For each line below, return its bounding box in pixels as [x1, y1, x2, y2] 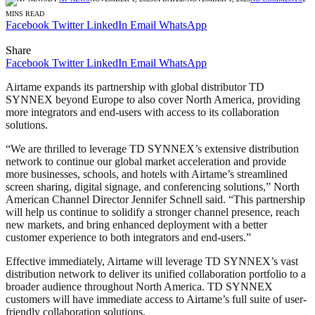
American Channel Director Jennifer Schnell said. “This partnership [6, 193, 305, 205]
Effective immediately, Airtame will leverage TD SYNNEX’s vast [6, 255, 298, 267]
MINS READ [6, 9, 44, 18]
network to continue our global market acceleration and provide [6, 155, 286, 167]
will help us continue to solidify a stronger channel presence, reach [6, 205, 300, 218]
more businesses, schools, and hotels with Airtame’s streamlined [6, 167, 288, 180]
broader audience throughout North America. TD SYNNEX [6, 280, 273, 292]
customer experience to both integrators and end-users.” [6, 231, 251, 243]
